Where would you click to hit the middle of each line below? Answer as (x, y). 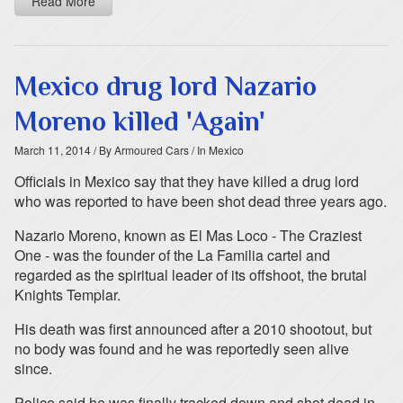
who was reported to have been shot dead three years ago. (201, 201)
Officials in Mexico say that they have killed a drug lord (187, 181)
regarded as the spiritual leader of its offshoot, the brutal (191, 275)
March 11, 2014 (53, 150)
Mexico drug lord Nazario (166, 86)
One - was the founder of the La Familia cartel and (172, 255)
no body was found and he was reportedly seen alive (182, 349)
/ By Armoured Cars (140, 150)
